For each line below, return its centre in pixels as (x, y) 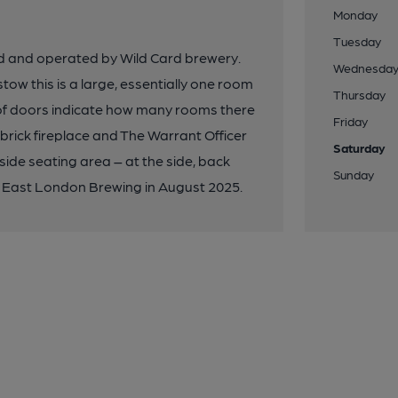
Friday (351, 121)
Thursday (360, 94)
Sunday (354, 174)
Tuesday (358, 41)
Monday (356, 14)
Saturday (360, 147)
